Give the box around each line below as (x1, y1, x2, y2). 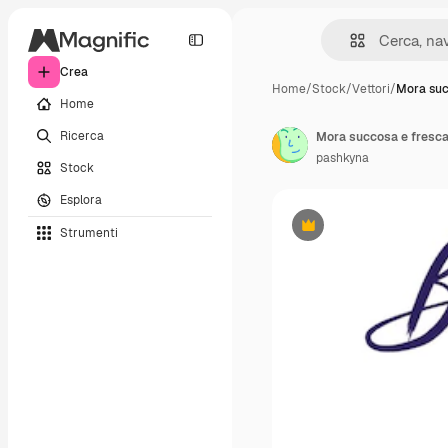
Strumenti (60, 224, 118, 241)
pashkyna (316, 150, 369, 166)
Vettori (352, 81, 390, 97)
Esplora (60, 191, 102, 208)
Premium (306, 224, 359, 241)
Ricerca (60, 127, 104, 144)
